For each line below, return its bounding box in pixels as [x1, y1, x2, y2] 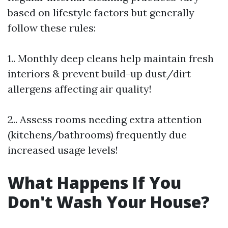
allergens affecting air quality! [8, 82, 152, 95]
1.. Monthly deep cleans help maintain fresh [8, 52, 214, 65]
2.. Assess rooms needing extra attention [8, 113, 202, 126]
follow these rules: [8, 21, 96, 34]
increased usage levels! [8, 144, 118, 156]
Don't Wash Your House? [8, 191, 210, 213]
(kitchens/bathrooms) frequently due [8, 128, 187, 141]
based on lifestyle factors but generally [8, 6, 194, 19]
